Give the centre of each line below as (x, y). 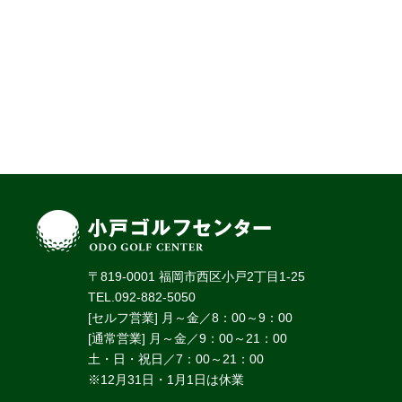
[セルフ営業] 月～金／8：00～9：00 (190, 318)
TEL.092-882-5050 (142, 297)
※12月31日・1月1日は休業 (166, 380)
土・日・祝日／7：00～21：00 (176, 359)
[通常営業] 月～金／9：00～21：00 (188, 339)
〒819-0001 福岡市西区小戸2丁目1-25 (197, 277)
